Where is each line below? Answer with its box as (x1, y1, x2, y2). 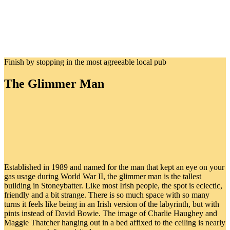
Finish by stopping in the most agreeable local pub (4, 57, 166, 66)
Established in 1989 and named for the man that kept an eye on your (4, 162, 224, 171)
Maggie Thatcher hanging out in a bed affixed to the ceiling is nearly (4, 218, 225, 227)
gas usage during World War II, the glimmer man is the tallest (4, 171, 201, 181)
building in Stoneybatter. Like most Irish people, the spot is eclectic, (4, 181, 222, 190)
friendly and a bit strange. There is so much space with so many (4, 190, 209, 199)
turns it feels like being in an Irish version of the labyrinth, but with (4, 199, 219, 208)
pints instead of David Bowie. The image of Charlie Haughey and (4, 208, 217, 218)
